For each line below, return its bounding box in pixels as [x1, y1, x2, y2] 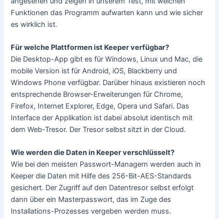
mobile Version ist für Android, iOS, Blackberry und [11, 66, 177, 75]
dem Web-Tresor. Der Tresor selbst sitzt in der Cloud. [11, 125, 186, 134]
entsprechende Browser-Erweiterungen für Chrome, [11, 89, 183, 99]
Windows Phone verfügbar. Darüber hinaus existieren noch [11, 78, 206, 87]
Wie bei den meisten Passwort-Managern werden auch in [11, 160, 201, 169]
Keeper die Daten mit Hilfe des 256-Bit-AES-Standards [11, 172, 192, 181]
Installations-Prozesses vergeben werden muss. [11, 207, 172, 216]
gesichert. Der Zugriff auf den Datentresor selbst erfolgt [11, 183, 194, 193]
